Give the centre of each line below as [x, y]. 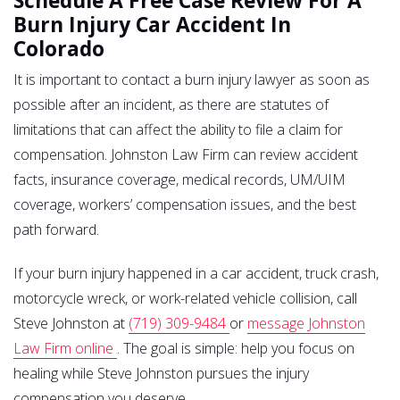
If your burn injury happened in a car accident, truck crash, [196, 274]
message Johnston [306, 324]
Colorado [59, 49]
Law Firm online [65, 349]
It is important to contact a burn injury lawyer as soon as [192, 80]
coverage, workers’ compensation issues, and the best [185, 205]
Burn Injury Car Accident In [152, 25]
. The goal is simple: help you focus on [236, 349]
